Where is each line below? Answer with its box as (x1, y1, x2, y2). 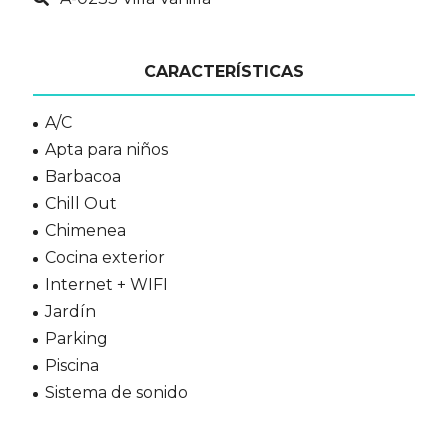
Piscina (45, 356, 99, 376)
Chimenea (45, 221, 126, 241)
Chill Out (45, 194, 117, 214)
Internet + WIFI (45, 275, 168, 295)
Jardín (45, 302, 96, 322)
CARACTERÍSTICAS (144, 62, 304, 82)
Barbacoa (45, 167, 121, 187)
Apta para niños (45, 140, 168, 160)
